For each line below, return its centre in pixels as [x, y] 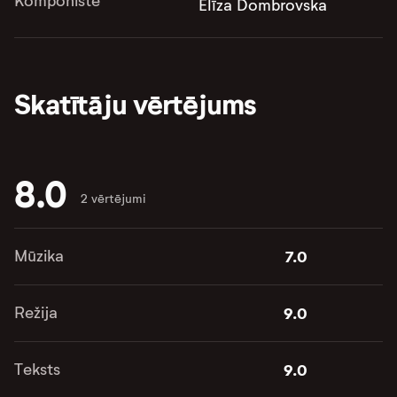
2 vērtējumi [113, 198]
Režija [36, 312]
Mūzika [39, 256]
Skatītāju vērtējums [135, 104]
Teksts [37, 369]
